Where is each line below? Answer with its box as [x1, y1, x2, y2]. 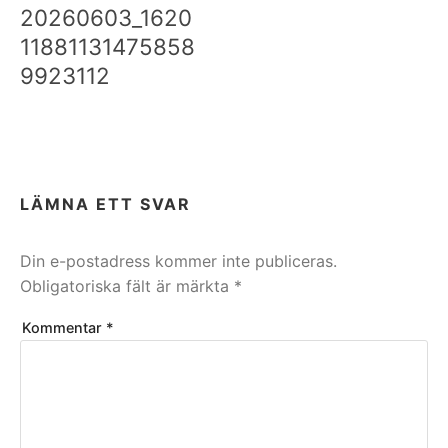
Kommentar [22, 319, 106, 337]
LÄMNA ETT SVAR [20, 194, 191, 215]
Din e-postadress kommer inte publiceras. [20, 251, 337, 272]
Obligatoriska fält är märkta [20, 276, 234, 297]
